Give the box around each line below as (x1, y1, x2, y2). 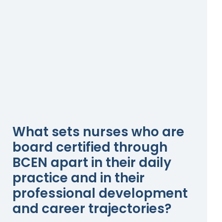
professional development (12, 184, 188, 202)
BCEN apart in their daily (12, 153, 171, 171)
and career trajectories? (12, 199, 171, 218)
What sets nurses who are (12, 122, 184, 141)
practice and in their (12, 168, 145, 187)
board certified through (12, 138, 167, 156)
